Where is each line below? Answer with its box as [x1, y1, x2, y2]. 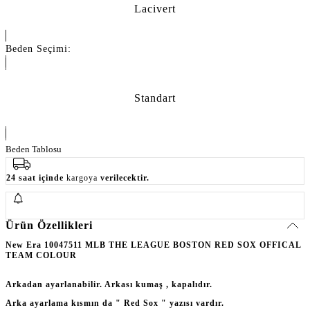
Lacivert [134, 2, 176, 15]
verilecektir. [100, 172, 149, 183]
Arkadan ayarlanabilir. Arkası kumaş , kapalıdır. [6, 279, 212, 289]
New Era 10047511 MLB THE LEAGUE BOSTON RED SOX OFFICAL [6, 239, 301, 250]
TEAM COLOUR [6, 250, 77, 260]
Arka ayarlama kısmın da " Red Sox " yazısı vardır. [6, 298, 224, 308]
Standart [134, 91, 176, 104]
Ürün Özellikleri [6, 219, 93, 231]
